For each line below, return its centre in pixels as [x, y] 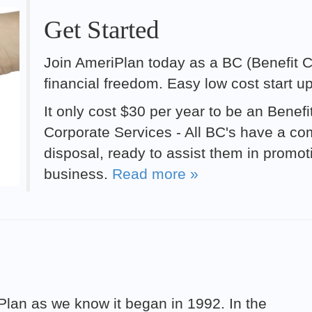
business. [78, 173]
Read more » [155, 173]
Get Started [102, 29]
